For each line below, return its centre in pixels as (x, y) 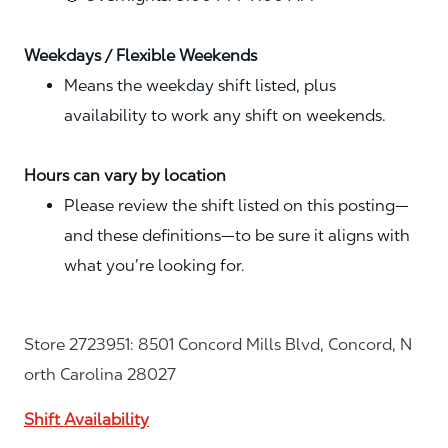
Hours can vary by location (125, 176)
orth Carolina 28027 (100, 375)
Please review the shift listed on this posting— (236, 206)
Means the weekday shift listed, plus (200, 86)
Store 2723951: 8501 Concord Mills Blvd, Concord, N (218, 345)
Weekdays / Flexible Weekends (140, 56)
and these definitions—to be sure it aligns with (237, 236)
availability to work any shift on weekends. (225, 116)
